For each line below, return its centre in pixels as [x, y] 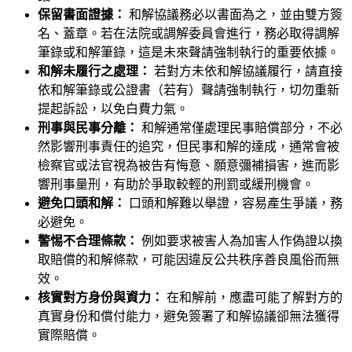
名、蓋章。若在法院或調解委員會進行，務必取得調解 [189, 33]
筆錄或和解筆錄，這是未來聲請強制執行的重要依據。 [189, 52]
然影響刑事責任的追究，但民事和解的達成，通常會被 [189, 146]
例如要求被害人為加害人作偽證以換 [240, 240]
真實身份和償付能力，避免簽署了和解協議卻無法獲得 [189, 316]
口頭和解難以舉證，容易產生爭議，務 [234, 203]
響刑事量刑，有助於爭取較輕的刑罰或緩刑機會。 [176, 184]
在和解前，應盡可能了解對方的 [253, 297]
